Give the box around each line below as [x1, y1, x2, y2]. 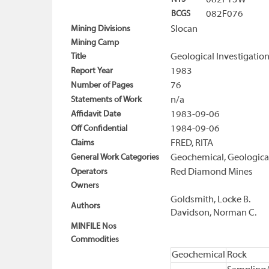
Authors [71, 202, 100, 211]
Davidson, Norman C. [171, 208, 256, 219]
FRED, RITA [171, 139, 213, 149]
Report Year [71, 67, 113, 76]
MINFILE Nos [71, 222, 116, 232]
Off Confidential [71, 124, 127, 134]
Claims [71, 139, 94, 148]
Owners [71, 181, 99, 191]
